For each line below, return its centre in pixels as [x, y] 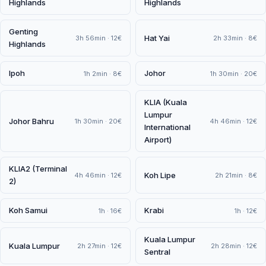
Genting [23, 31]
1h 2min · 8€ [103, 73]
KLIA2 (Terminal [38, 169]
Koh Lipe [160, 175]
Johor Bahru [31, 121]
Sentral [157, 252]
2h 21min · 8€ [236, 175]
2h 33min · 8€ [235, 38]
